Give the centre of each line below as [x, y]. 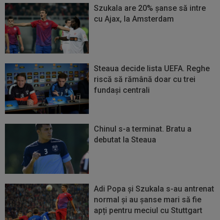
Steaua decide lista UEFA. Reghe [152, 69]
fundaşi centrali [122, 90]
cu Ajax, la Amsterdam [134, 19]
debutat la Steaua [125, 139]
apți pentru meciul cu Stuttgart [148, 211]
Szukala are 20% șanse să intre [150, 8]
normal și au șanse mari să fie [148, 200]
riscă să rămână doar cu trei [145, 80]
